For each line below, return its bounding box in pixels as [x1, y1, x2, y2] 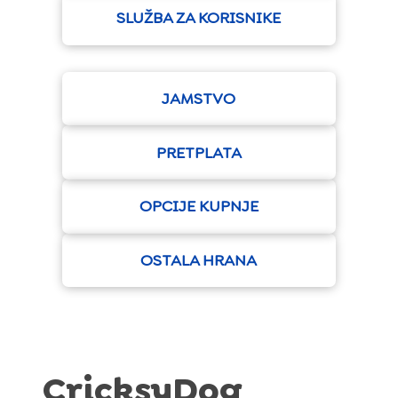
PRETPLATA [155, 141, 242, 163]
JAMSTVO [162, 88, 236, 110]
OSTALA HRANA [140, 250, 258, 272]
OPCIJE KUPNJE [139, 195, 259, 218]
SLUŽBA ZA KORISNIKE [116, 7, 282, 29]
